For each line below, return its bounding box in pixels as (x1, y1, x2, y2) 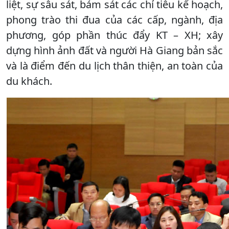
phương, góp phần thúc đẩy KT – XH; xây (6, 28, 223, 42)
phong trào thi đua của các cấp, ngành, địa (6, 13, 223, 27)
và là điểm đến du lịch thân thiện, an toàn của (6, 59, 223, 73)
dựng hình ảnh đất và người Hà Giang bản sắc (6, 43, 223, 58)
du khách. (6, 74, 52, 88)
